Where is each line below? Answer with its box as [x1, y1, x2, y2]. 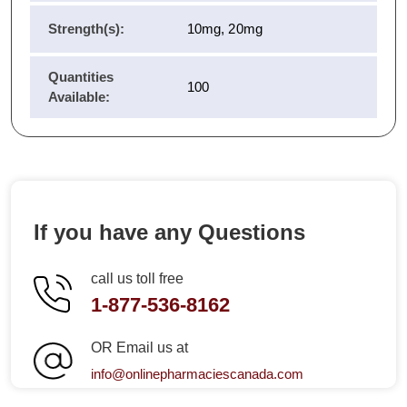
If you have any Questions [34, 219, 305, 244]
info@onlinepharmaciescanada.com [91, 365, 303, 382]
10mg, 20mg [187, 20, 263, 36]
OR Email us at [91, 339, 188, 355]
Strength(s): [48, 20, 124, 36]
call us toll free [91, 271, 184, 287]
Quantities [48, 68, 114, 84]
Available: [48, 88, 110, 104]
